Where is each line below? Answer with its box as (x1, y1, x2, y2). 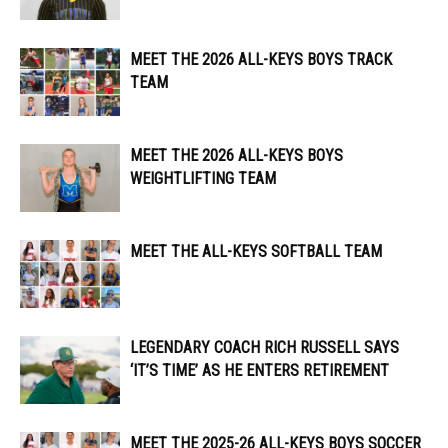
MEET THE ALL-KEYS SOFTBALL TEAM (130, 241, 382, 261)
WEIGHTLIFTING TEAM (130, 168, 276, 188)
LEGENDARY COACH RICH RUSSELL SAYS (130, 337, 399, 357)
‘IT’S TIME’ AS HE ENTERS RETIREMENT (130, 360, 389, 380)
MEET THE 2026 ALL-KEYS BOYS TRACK (130, 49, 392, 69)
